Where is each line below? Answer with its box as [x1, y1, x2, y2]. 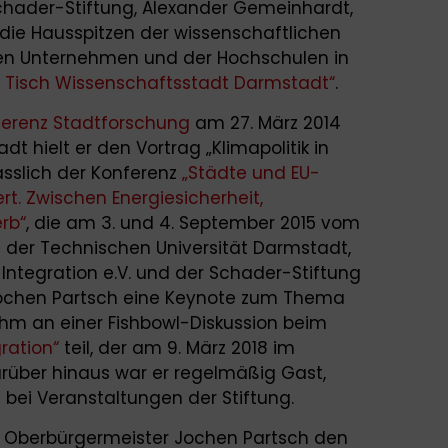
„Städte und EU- [182, 160, 320, 185]
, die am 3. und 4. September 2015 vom [26, 210, 360, 235]
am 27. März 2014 [190, 110, 341, 135]
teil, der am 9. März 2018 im [59, 335, 295, 360]
